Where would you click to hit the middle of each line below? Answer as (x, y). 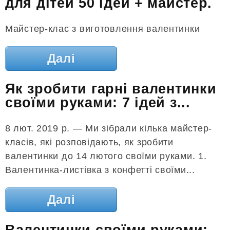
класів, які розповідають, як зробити (89, 142)
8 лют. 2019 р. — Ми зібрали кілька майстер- (109, 128)
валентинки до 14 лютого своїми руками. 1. (106, 156)
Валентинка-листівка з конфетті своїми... (100, 170)
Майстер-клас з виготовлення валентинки (103, 28)
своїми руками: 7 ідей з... (98, 103)
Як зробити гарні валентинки (111, 89)
